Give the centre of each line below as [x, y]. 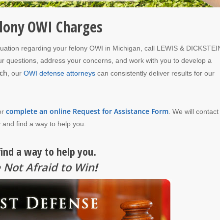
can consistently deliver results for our [155, 73]
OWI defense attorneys [59, 73]
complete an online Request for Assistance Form [87, 111]
